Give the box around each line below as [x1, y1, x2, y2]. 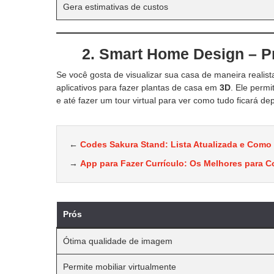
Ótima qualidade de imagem [63, 235, 172, 246]
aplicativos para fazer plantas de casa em [56, 82, 220, 92]
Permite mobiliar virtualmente [63, 261, 176, 272]
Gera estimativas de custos [63, 1, 168, 12]
